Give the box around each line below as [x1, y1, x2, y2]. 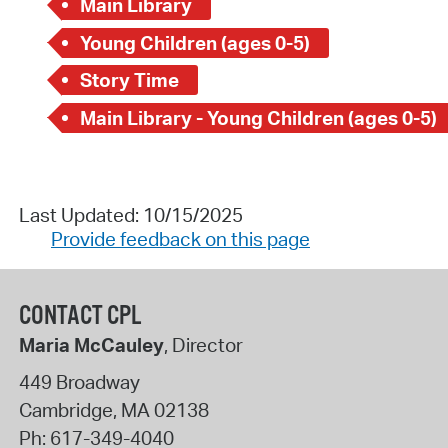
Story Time [80, 68, 180, 93]
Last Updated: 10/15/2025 [18, 202, 243, 227]
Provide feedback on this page [50, 226, 310, 251]
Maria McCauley [18, 332, 164, 357]
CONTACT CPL [18, 299, 141, 333]
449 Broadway [18, 370, 140, 395]
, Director [163, 332, 243, 357]
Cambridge [18, 398, 113, 423]
